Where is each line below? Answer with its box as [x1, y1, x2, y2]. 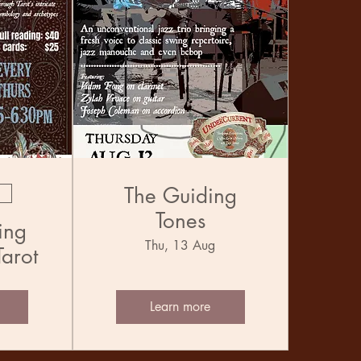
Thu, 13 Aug [145, 237, 216, 255]
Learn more [150, 298, 211, 316]
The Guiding [123, 182, 237, 210]
